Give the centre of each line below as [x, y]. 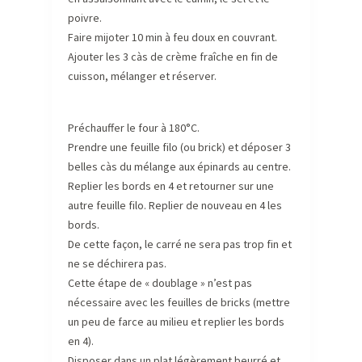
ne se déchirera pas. [117, 264]
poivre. [85, 18]
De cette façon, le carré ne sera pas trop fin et [180, 244]
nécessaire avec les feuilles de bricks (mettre [179, 303]
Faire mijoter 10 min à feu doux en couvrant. [173, 38]
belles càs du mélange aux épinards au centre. [179, 167]
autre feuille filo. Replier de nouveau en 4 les [175, 206]
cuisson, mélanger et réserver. [142, 76]
